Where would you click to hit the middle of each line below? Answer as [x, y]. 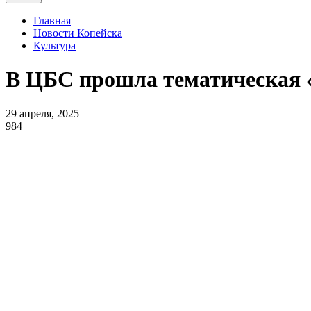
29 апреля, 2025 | [45, 113]
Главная [52, 20]
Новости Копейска [78, 33]
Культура [54, 45]
